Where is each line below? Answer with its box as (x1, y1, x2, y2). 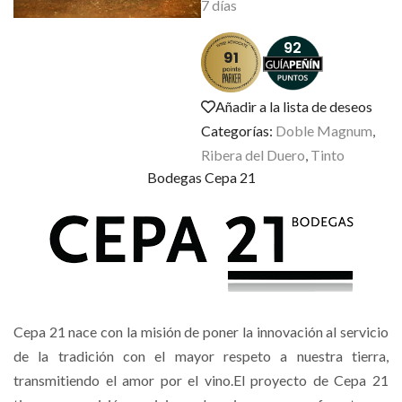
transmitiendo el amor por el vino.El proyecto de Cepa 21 (13, 371, 389, 389)
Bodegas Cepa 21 (146, 169, 256, 187)
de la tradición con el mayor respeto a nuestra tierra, (13, 347, 389, 365)
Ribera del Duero (201, 146, 305, 164)
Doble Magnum (275, 122, 372, 140)
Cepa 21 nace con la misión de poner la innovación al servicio (13, 323, 389, 341)
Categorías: (201, 122, 275, 140)
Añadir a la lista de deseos (215, 98, 372, 116)
